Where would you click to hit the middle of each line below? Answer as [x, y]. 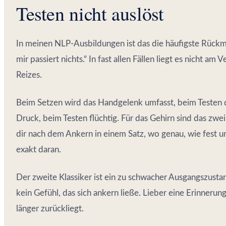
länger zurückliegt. [50, 208]
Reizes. [29, 75]
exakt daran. [39, 149]
